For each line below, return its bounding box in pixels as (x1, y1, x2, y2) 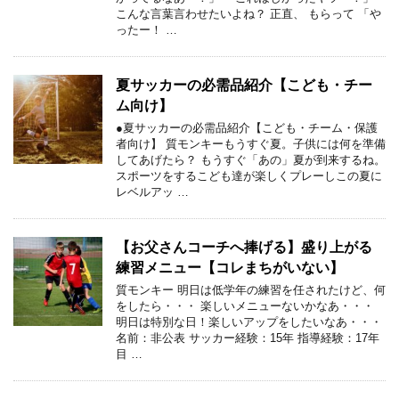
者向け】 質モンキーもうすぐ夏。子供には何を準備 (116, 137, 386, 151)
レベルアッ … (116, 185, 189, 199)
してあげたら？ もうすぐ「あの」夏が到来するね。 (116, 153, 386, 167)
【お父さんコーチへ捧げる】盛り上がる (116, 240, 372, 255)
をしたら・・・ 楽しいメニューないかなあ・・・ (116, 299, 374, 313)
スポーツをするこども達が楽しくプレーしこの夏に (116, 169, 382, 183)
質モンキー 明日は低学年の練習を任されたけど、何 (116, 283, 386, 297)
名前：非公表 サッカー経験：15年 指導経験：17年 (116, 331, 379, 345)
